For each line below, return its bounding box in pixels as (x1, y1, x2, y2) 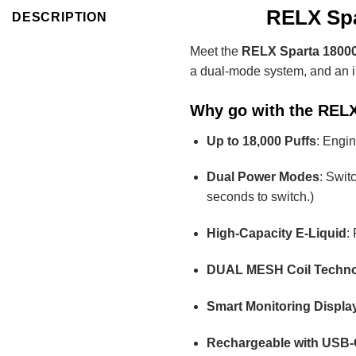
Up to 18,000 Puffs (206, 133, 316, 148)
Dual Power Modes (206, 170, 319, 184)
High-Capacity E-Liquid (206, 226, 346, 241)
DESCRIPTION (12, 10, 107, 25)
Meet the (190, 44, 242, 58)
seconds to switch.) (206, 190, 314, 204)
